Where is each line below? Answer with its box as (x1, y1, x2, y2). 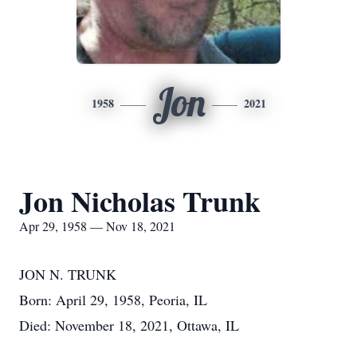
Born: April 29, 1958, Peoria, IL (19, 290, 207, 309)
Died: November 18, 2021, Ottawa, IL (19, 316, 239, 335)
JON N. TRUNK (19, 265, 116, 284)
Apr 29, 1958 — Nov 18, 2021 (19, 218, 175, 234)
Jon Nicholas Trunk (19, 180, 261, 222)
